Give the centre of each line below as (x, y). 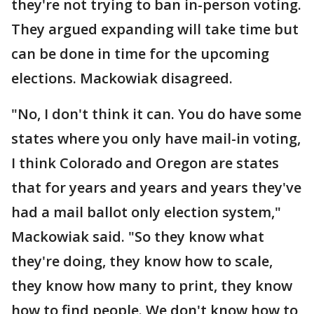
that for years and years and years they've (156, 187)
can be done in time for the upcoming (140, 54)
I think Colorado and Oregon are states (145, 163)
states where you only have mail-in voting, (156, 138)
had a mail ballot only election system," (146, 212)
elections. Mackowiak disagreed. (122, 78)
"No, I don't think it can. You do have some (156, 114)
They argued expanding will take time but (155, 29)
